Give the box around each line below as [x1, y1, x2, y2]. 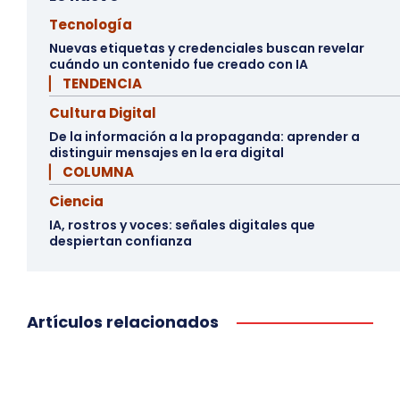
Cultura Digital [49, 103, 156, 122]
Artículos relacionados [27, 310, 219, 333]
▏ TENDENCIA [49, 73, 142, 93]
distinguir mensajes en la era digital [49, 143, 284, 162]
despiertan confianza [49, 231, 192, 250]
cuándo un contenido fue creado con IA [49, 54, 308, 73]
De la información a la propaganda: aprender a [49, 127, 360, 146]
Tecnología [49, 14, 132, 34]
